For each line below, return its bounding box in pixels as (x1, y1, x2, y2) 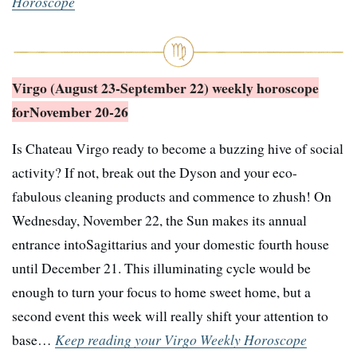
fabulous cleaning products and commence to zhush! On (12, 186, 331, 206)
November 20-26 (29, 100, 128, 122)
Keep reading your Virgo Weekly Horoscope (55, 329, 307, 349)
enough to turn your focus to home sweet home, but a (12, 281, 311, 301)
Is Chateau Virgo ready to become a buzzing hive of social (12, 138, 343, 158)
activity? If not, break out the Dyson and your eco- (12, 162, 297, 182)
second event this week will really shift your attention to (12, 305, 328, 325)
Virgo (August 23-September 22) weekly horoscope (12, 76, 319, 98)
